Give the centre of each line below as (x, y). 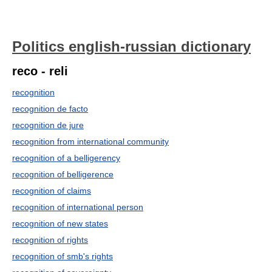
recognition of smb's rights (63, 256)
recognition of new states (60, 223)
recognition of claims (52, 191)
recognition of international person (78, 207)
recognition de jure (48, 125)
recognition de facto (50, 109)
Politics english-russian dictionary (131, 46)
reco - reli (40, 71)
